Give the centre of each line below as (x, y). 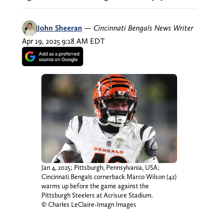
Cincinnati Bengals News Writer (143, 28)
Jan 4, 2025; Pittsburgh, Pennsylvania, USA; (100, 167)
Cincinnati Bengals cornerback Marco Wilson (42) (109, 176)
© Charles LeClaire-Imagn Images (89, 204)
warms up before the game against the (95, 186)
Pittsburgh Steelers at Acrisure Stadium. (97, 195)
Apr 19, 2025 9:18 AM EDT (63, 41)
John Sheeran (60, 28)
